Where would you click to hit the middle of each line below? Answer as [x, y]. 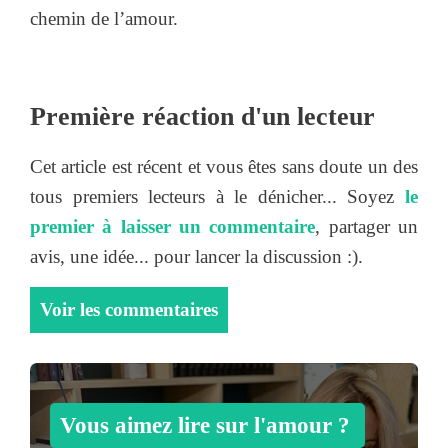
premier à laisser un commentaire [173, 227]
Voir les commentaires [129, 309]
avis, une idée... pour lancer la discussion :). [196, 257]
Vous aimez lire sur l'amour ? [205, 425]
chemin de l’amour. [104, 19]
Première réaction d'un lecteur [202, 117]
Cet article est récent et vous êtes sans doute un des [224, 167]
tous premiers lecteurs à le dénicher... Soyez [217, 197]
